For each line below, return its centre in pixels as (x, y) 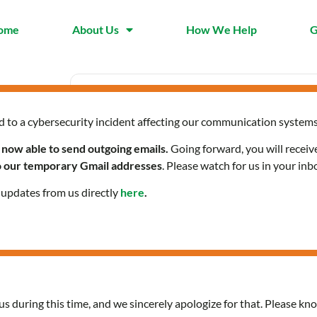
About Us (96, 30)
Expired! (134, 163)
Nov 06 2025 (143, 143)
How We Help (221, 30)
